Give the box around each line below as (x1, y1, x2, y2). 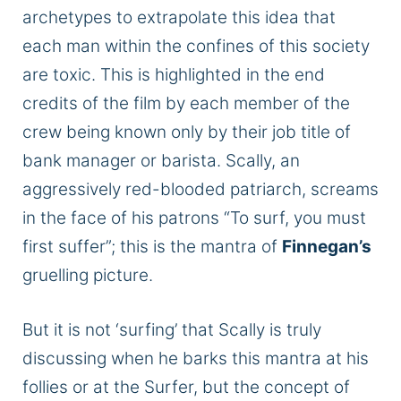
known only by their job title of (110, 122, 351, 143)
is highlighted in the (133, 64, 294, 86)
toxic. (48, 64, 100, 86)
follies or (22, 376, 93, 397)
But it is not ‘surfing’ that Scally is (22, 319, 286, 340)
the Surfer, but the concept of (109, 376, 350, 397)
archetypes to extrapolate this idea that (22, 7, 336, 29)
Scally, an (221, 150, 300, 172)
